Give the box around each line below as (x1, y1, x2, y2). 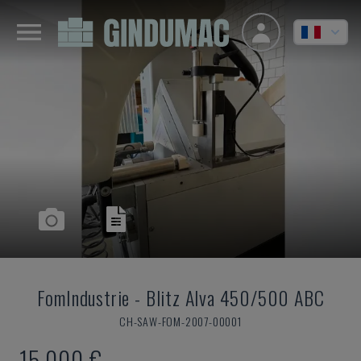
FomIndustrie (36, 283, 131, 312)
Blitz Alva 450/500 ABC (145, 283, 325, 312)
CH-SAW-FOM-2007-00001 (119, 313, 242, 330)
